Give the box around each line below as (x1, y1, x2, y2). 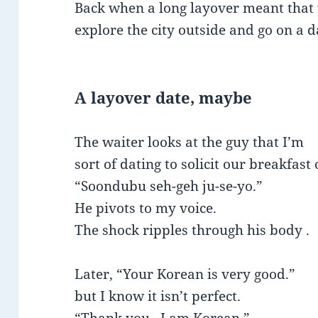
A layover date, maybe (75, 87, 253, 109)
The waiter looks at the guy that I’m (75, 133, 305, 152)
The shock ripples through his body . (75, 221, 310, 240)
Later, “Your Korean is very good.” (75, 265, 296, 284)
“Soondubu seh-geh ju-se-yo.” (75, 177, 263, 196)
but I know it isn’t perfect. (75, 287, 245, 306)
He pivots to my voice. (75, 199, 217, 218)
